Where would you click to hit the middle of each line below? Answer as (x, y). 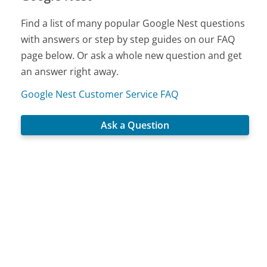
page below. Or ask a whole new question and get (132, 55)
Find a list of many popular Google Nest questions (133, 23)
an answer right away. (70, 71)
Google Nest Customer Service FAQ (100, 94)
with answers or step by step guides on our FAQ (128, 39)
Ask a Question (135, 125)
